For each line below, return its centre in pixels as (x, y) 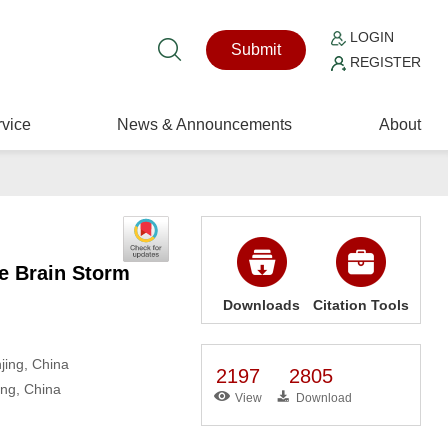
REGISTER (384, 62)
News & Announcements (205, 124)
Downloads (262, 305)
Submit (256, 49)
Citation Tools (360, 305)
